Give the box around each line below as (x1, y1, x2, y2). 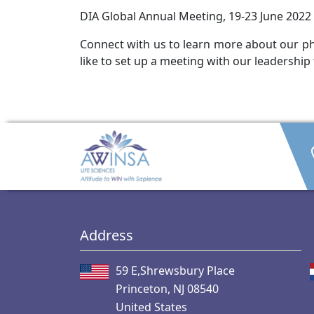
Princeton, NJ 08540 (116, 280, 219, 296)
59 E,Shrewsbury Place (116, 262, 235, 278)
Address (80, 225, 133, 245)
